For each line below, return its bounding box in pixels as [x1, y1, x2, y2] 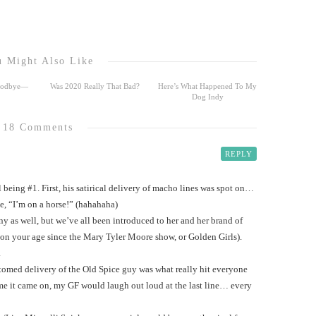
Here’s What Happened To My [158, 82, 257, 90]
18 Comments [3, 122, 73, 133]
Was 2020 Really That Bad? [49, 82, 140, 90]
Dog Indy [191, 92, 224, 101]
